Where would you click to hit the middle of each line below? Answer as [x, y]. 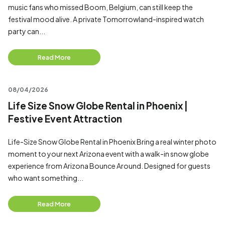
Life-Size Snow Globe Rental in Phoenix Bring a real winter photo [112, 142]
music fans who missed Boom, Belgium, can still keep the [100, 7]
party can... [27, 31]
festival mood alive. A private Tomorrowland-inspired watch [106, 19]
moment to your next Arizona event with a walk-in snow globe [108, 154]
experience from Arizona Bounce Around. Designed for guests [109, 166]
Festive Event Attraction [65, 119]
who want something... [46, 178]
